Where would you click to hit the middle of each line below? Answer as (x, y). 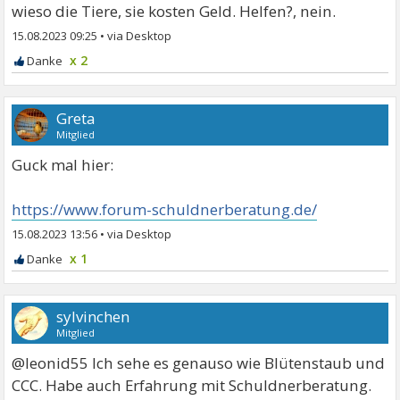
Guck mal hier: (63, 164)
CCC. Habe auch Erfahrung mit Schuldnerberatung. (192, 385)
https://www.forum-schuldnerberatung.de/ (165, 209)
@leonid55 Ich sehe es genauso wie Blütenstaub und (199, 362)
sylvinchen (93, 316)
